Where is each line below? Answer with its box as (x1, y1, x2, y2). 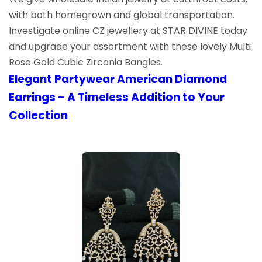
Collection (9, 107, 68, 123)
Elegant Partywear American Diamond (9, 71, 227, 87)
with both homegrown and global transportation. (9, 8, 235, 22)
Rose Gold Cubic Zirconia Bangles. (9, 55, 163, 69)
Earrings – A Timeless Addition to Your (9, 89, 225, 105)
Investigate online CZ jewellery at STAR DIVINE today (9, 23, 247, 37)
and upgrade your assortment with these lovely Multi (9, 39, 251, 53)
